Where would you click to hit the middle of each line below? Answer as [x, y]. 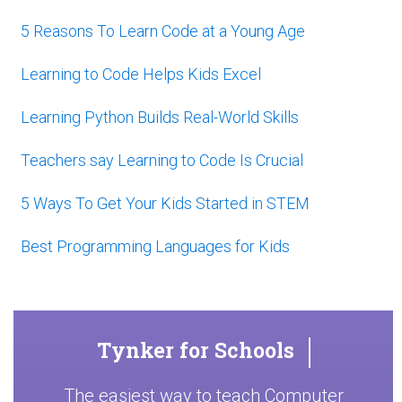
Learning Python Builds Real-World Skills [160, 118]
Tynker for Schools [195, 350]
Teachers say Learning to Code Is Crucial [162, 161]
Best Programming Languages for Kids [155, 247]
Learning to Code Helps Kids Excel [141, 74]
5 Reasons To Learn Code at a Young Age [163, 31]
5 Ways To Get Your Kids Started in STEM [165, 204]
